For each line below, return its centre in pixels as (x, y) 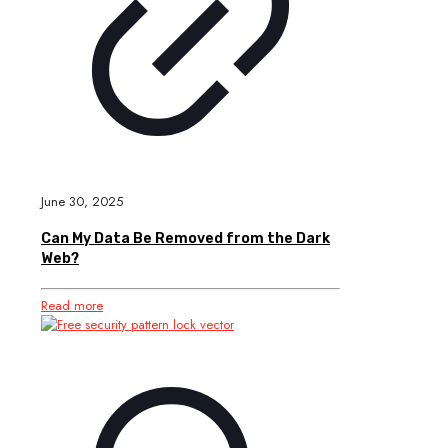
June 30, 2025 (82, 201)
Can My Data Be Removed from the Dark (185, 239)
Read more (72, 306)
